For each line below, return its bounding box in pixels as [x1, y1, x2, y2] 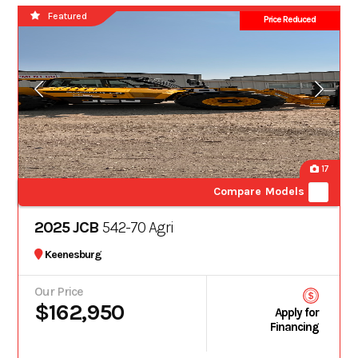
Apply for [274, 305, 319, 320]
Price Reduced [263, 14, 316, 25]
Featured [48, 10, 88, 22]
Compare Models [213, 184, 305, 198]
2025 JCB [34, 218, 99, 237]
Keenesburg [45, 248, 102, 261]
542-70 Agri [98, 218, 174, 237]
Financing [269, 320, 319, 334]
